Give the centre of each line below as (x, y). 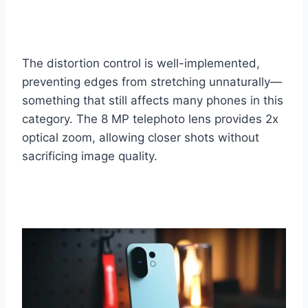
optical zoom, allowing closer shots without (141, 137)
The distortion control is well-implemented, (141, 63)
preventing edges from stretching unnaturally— (152, 81)
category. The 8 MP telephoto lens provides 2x (150, 119)
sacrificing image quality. (90, 156)
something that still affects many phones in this (153, 100)
